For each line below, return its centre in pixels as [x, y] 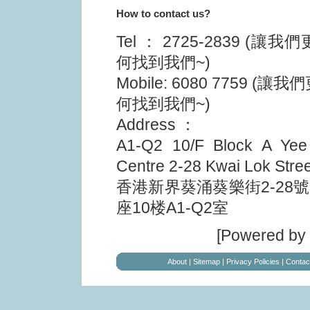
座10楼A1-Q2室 [172, 208]
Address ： [156, 125]
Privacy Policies [253, 262]
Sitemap [207, 262]
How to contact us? [163, 13]
